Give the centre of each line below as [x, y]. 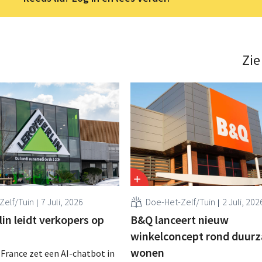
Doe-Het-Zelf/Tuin [180, 201]
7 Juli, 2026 [62, 201]
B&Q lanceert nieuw [179, 219]
